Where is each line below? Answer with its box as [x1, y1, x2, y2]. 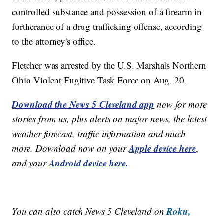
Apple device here [129, 141, 196, 155]
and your [12, 157, 49, 169]
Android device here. [49, 156, 129, 170]
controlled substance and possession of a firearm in [12, 5, 202, 18]
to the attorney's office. [12, 35, 96, 48]
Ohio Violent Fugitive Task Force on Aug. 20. [12, 74, 187, 86]
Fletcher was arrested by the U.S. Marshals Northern [12, 59, 207, 72]
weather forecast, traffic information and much [12, 127, 186, 140]
